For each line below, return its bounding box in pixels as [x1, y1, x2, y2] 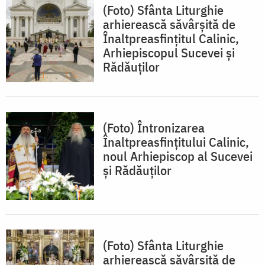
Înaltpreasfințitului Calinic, [103, 133, 249, 151]
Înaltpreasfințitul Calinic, [103, 30, 239, 47]
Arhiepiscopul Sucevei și [103, 44, 235, 62]
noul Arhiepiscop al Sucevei [103, 147, 253, 165]
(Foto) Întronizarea [103, 119, 205, 137]
